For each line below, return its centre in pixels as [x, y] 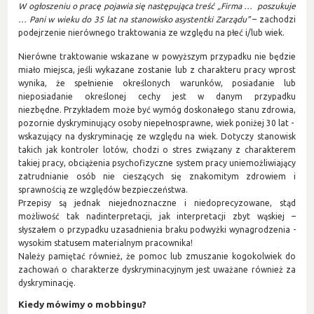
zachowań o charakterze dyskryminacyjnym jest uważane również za [157, 269]
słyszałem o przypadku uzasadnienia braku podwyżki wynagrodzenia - [157, 229]
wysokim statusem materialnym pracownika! [106, 243]
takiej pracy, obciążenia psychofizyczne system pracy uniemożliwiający [157, 163]
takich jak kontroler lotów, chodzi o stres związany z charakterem [157, 149]
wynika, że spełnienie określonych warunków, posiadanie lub [157, 83]
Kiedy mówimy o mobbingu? [83, 304]
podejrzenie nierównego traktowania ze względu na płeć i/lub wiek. [152, 32]
